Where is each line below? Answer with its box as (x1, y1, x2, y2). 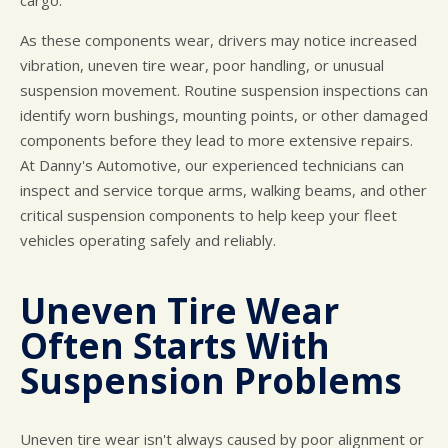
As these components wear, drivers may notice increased (20, 30, 417, 51)
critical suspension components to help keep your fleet (20, 205, 397, 226)
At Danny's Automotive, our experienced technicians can (20, 155, 404, 176)
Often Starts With (20, 322, 330, 370)
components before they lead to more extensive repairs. (20, 130, 413, 151)
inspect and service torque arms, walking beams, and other (20, 180, 427, 201)
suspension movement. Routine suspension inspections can (20, 80, 428, 101)
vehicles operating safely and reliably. (20, 230, 276, 251)
